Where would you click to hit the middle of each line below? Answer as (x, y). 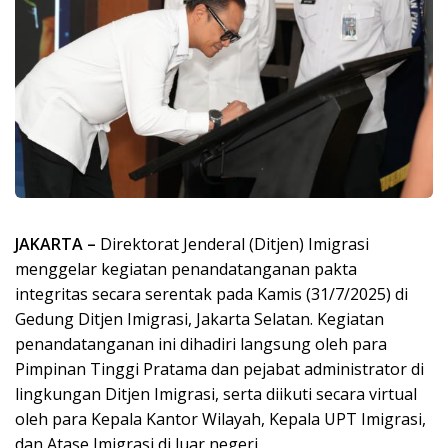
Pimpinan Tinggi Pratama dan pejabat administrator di (219, 368)
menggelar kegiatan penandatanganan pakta (186, 268)
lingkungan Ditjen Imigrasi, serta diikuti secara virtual (216, 393)
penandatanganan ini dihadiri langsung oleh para (201, 343)
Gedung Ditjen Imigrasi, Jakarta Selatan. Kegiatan (199, 318)
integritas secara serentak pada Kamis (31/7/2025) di (211, 293)
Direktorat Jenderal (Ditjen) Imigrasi (234, 243)
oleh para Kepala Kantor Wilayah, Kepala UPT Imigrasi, (220, 418)
